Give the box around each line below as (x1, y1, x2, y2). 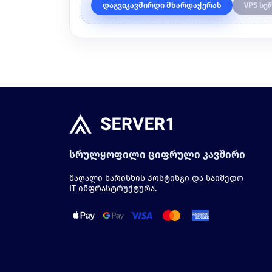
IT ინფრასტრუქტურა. (69, 183, 157, 194)
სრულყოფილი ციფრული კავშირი (69, 148, 245, 161)
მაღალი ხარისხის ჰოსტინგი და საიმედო (69, 173, 243, 184)
